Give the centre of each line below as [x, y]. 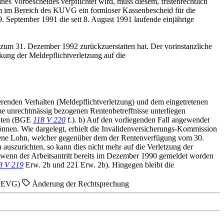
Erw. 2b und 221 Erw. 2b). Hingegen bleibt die [99, 165]
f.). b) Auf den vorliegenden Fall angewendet [137, 120]
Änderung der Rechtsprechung [79, 184]
